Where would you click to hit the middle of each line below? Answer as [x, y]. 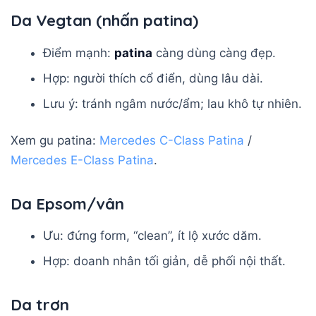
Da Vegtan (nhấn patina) [104, 20]
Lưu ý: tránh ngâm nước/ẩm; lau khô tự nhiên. [173, 103]
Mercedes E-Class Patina [82, 160]
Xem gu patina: [55, 140]
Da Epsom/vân [67, 203]
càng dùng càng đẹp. [214, 53]
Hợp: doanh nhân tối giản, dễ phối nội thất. [165, 261]
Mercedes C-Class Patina [172, 140]
